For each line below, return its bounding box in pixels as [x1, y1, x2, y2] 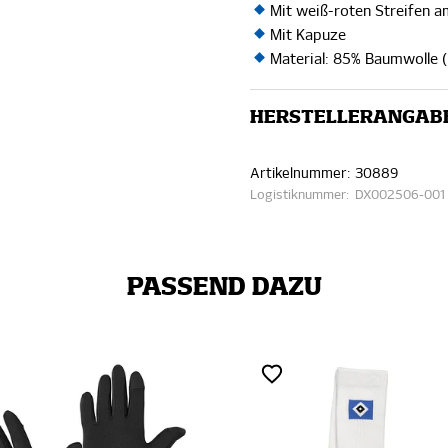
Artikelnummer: [250, 167, 351, 181]
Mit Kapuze [270, 28, 347, 43]
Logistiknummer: [250, 189, 350, 202]
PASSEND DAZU [126, 276, 322, 300]
